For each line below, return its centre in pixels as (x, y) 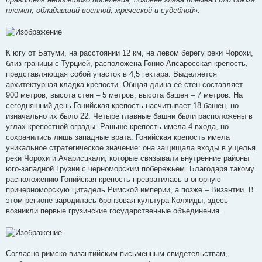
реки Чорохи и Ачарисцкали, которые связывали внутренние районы (127, 158)
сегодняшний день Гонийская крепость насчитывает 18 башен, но (122, 105)
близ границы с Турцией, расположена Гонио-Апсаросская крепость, (127, 63)
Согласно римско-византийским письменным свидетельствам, (117, 253)
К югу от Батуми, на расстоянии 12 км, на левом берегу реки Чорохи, (130, 53)
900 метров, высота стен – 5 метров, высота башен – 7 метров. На (124, 95)
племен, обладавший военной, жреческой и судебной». (103, 11)
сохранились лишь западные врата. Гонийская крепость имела (118, 137)
